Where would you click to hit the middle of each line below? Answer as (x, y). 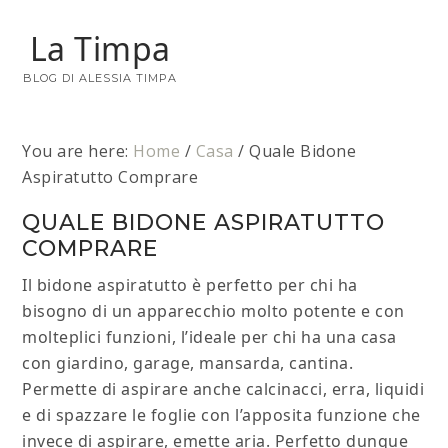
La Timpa (100, 48)
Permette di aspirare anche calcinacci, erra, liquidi (223, 389)
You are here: (78, 151)
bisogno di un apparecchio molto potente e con (213, 311)
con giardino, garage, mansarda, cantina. (188, 363)
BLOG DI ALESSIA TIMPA (100, 78)
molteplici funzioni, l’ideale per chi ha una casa (209, 337)
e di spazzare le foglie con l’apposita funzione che (221, 415)
